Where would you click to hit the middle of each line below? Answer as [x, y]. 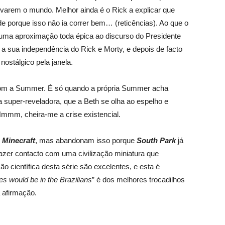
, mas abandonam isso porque [86, 140]
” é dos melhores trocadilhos [138, 180]
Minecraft [19, 140]
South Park [156, 140]
